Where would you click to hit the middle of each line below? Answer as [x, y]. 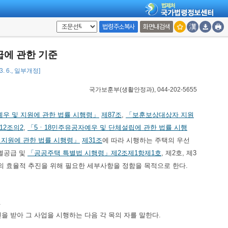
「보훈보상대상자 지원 [160, 115]
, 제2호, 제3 [179, 153]
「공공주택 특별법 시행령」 [69, 153]
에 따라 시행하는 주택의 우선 [146, 140]
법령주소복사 [119, 27]
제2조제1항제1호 [136, 153]
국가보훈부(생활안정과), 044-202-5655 [143, 90]
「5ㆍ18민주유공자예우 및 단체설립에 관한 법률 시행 [107, 127]
